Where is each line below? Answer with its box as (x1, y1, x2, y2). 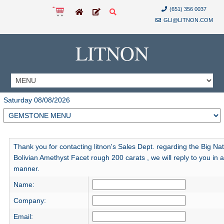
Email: (13, 212, 33, 220)
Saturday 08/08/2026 (3, 96, 70, 104)
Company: (13, 196, 46, 204)
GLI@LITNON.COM (163, 17, 213, 23)
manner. (13, 164, 39, 172)
